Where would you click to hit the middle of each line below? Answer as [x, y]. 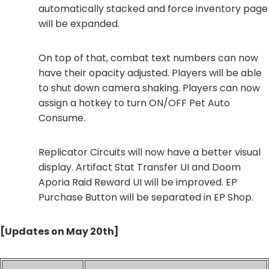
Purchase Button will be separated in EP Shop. [146, 198]
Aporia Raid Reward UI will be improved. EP [138, 183]
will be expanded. [79, 24]
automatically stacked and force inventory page [153, 9]
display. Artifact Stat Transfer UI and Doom [140, 168]
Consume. [62, 118]
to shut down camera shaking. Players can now [149, 88]
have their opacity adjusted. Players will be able [150, 73]
